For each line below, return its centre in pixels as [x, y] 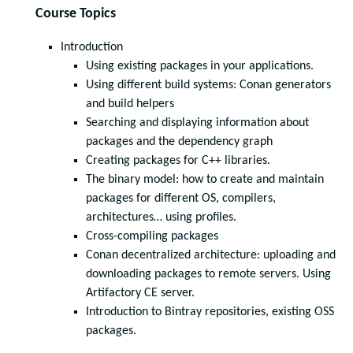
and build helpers [130, 104]
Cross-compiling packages [152, 236]
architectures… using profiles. [161, 217]
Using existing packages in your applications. [200, 66]
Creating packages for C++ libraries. [178, 161]
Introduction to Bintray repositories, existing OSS [210, 312]
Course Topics [76, 14]
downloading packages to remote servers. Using [208, 274]
